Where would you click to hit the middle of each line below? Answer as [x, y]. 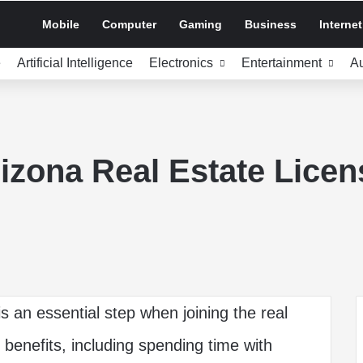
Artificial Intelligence [75, 63]
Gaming [201, 24]
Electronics [181, 63]
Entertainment [282, 63]
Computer [129, 24]
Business [271, 24]
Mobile [61, 24]
